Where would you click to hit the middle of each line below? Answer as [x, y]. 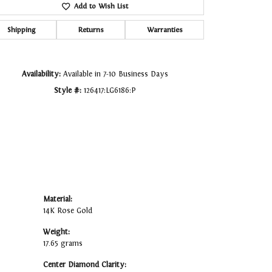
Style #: [67, 91]
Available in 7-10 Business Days [115, 74]
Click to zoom [162, 15]
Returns [91, 30]
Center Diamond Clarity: [85, 265]
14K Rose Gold [68, 211]
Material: [58, 199]
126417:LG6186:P [110, 91]
